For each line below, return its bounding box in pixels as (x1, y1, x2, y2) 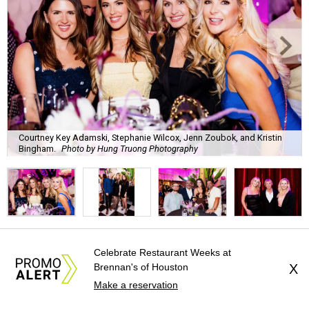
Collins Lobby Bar (48, 272, 138, 286)
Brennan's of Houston (94, 261, 188, 272)
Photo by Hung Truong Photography (61, 143, 198, 154)
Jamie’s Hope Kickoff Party (42, 236, 177, 250)
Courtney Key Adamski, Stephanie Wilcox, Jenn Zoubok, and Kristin (19, 132, 282, 143)
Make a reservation (94, 279, 178, 290)
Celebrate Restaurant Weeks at (94, 247, 231, 258)
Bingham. (19, 143, 56, 154)
